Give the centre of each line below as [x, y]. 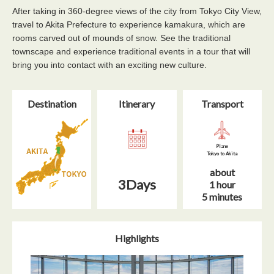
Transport [222, 104]
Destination [52, 104]
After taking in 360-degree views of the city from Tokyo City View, [137, 11]
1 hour [222, 184]
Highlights [137, 238]
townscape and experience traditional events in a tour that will [131, 51]
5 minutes [222, 197]
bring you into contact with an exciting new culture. [109, 65]
